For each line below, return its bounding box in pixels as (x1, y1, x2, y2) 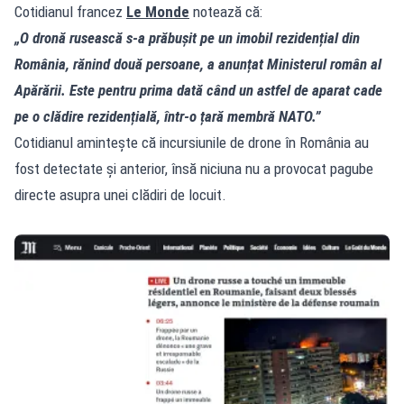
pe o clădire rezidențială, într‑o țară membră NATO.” (14, 106, 321, 125)
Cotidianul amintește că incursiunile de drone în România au (14, 133, 369, 151)
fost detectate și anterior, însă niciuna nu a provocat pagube (14, 159, 373, 178)
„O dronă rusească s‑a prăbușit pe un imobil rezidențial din (14, 28, 360, 47)
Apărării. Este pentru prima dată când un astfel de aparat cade (14, 80, 382, 99)
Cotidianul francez (14, 2, 126, 21)
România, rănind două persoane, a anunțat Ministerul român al (14, 54, 381, 73)
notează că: (189, 2, 262, 21)
